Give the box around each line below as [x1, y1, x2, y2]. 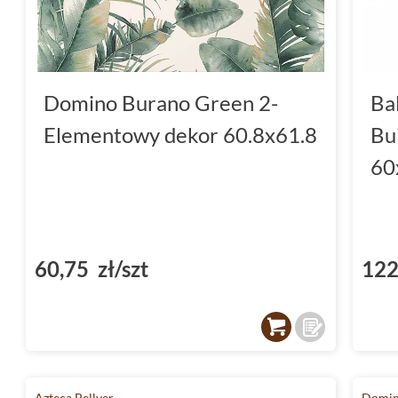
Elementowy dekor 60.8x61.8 [44, 121, 317, 147]
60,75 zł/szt [35, 255, 148, 282]
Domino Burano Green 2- [44, 89, 278, 115]
